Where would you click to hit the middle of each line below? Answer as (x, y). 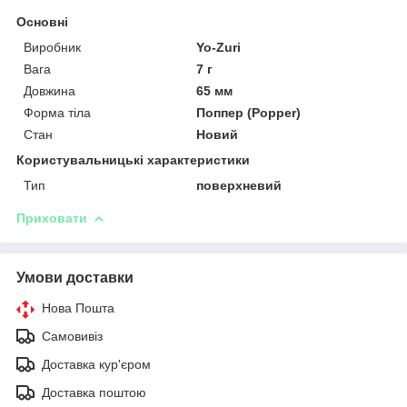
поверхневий (239, 185)
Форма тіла (57, 112)
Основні (42, 21)
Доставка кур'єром (96, 364)
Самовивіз (72, 336)
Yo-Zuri (219, 47)
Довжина (50, 90)
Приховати (52, 218)
